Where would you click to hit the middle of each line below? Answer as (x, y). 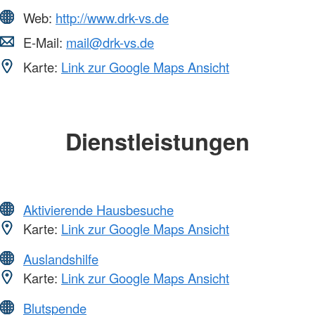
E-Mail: (43, 43)
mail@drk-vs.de (110, 43)
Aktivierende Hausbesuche (98, 209)
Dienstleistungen (157, 141)
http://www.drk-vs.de (112, 18)
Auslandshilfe (61, 258)
